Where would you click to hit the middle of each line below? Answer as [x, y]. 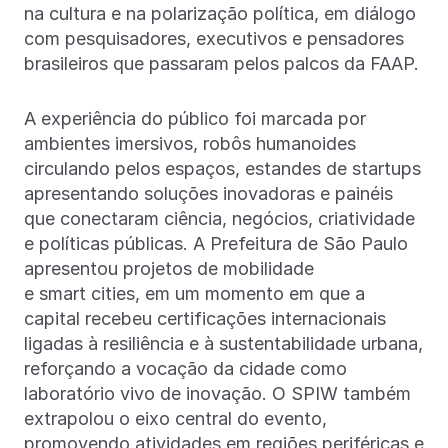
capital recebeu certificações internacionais [205, 318]
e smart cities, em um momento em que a [194, 293]
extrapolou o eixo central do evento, [175, 418]
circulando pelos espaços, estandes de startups [222, 168]
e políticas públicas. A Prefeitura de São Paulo [216, 243]
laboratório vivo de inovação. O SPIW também [217, 393]
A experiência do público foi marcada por [195, 118]
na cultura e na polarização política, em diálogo [220, 13]
